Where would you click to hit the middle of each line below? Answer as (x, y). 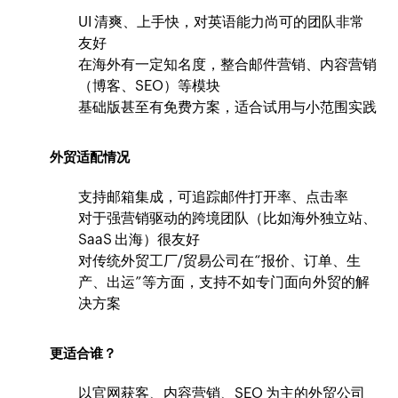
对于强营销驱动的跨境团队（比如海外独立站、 (228, 218)
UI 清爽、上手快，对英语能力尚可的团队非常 (222, 22)
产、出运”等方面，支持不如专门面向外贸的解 (224, 282)
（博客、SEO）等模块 (150, 86)
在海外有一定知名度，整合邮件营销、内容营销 (228, 64)
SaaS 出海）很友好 (139, 239)
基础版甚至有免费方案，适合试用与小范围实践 (228, 107)
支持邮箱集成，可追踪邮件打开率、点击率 (214, 197)
